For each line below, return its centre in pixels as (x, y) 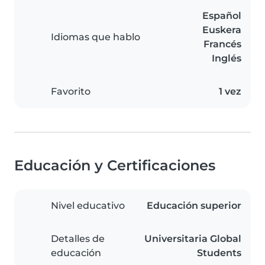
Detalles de (78, 239)
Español (222, 16)
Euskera (222, 30)
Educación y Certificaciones (115, 166)
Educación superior (194, 206)
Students (219, 253)
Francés (222, 44)
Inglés (227, 59)
